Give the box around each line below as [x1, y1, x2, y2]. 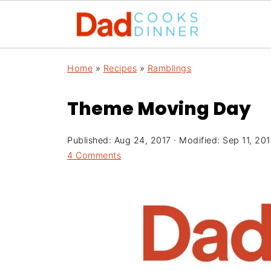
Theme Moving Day [67, 96, 251, 122]
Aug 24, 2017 [114, 135, 171, 145]
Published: [67, 135, 114, 145]
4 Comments [67, 150, 121, 160]
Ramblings [147, 63, 191, 73]
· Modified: [171, 135, 223, 145]
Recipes [103, 63, 137, 73]
